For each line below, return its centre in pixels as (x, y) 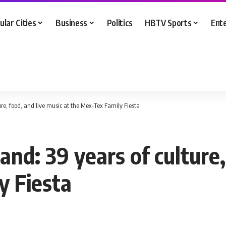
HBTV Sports (168, 22)
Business (71, 22)
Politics (120, 22)
